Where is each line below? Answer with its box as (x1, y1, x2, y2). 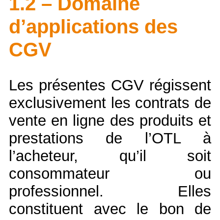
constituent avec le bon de (9, 200, 211, 218)
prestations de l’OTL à (9, 130, 211, 147)
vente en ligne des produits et (9, 112, 211, 130)
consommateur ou (9, 165, 211, 183)
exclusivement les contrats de (9, 94, 211, 112)
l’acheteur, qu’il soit (9, 147, 211, 165)
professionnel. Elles (9, 183, 211, 200)
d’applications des (9, 16, 178, 38)
